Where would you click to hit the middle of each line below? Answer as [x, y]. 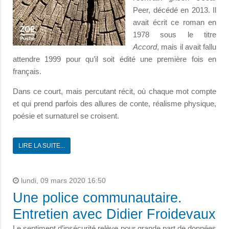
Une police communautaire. [97, 198]
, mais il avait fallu [187, 47]
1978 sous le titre [175, 34]
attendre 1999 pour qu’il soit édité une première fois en [114, 59]
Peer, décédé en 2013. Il [175, 10]
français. [27, 71]
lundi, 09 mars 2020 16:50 [62, 180]
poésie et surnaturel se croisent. [66, 116]
